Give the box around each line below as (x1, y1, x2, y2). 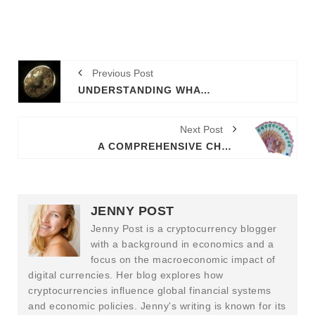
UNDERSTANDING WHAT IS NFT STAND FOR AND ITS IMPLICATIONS (200, 84, 210, 96)
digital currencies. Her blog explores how (28, 269, 224, 281)
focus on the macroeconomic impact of (90, 254, 276, 266)
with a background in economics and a (90, 238, 274, 250)
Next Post (180, 124, 226, 136)
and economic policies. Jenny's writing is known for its (28, 300, 286, 312)
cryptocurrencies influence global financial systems (28, 285, 271, 297)
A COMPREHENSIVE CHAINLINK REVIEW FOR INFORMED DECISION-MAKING (221, 141, 232, 153)
